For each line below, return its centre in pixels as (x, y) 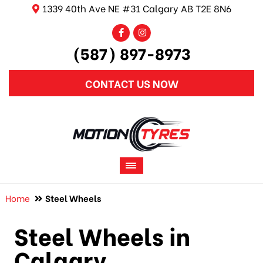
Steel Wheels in (102, 235)
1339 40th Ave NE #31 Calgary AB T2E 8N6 (136, 8)
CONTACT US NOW (131, 83)
